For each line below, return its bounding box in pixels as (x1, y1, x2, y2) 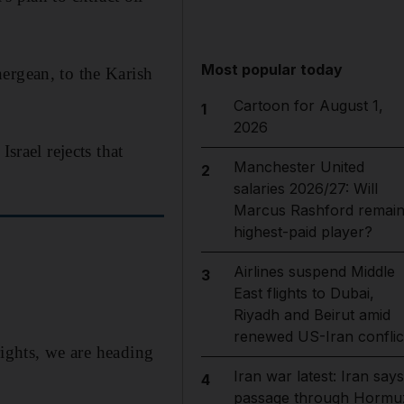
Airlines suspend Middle (233, 262, 395, 280)
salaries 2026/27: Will (233, 179, 378, 197)
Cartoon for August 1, (233, 96, 383, 115)
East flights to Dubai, (233, 284, 374, 302)
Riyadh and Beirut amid (233, 306, 390, 324)
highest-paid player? (233, 223, 372, 241)
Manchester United (233, 158, 364, 176)
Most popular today (201, 60, 344, 78)
